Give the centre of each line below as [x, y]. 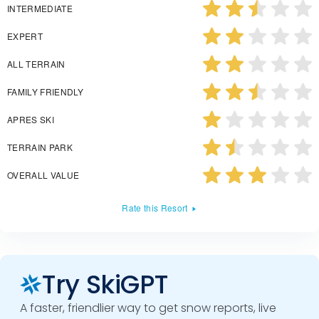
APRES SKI [31, 119]
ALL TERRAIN [36, 63]
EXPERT [25, 36]
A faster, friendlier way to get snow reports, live [148, 308]
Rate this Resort [155, 207]
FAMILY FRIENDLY [46, 91]
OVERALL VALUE [43, 174]
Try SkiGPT [105, 284]
